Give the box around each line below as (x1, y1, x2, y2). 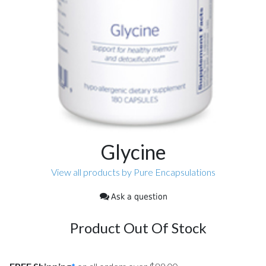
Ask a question (110, 191, 167, 201)
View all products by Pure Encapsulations (51, 166, 216, 178)
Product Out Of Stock (69, 218, 207, 236)
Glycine (100, 139, 166, 164)
